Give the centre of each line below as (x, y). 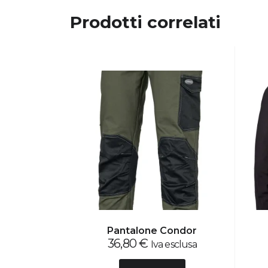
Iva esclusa (173, 244)
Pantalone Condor (152, 230)
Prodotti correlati (145, 22)
